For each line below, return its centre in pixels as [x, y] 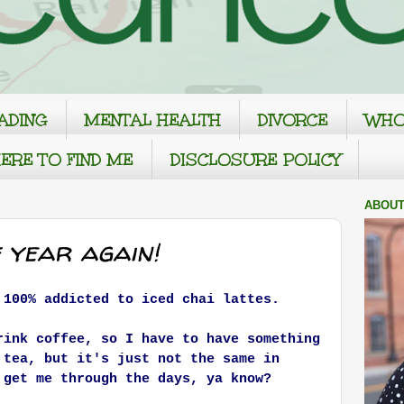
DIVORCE [293, 119]
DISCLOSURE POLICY [255, 159]
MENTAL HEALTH [153, 119]
